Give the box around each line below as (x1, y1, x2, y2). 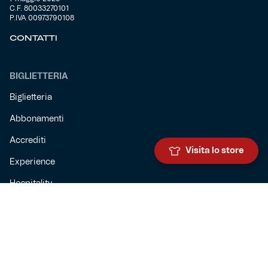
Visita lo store (185, 147, 244, 155)
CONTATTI (10, 33, 57, 44)
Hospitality (10, 179, 52, 188)
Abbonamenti (10, 115, 64, 124)
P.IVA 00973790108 (10, 14, 74, 22)
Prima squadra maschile (10, 248, 105, 257)
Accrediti (10, 136, 46, 145)
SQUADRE (10, 227, 52, 236)
